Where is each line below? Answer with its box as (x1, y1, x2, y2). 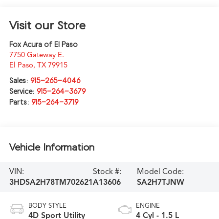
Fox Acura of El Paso (9, 40, 78, 49)
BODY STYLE (28, 201, 66, 210)
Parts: (9, 98, 31, 107)
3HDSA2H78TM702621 (9, 177, 93, 187)
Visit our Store (9, 18, 86, 32)
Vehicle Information (9, 141, 94, 153)
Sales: (9, 76, 30, 85)
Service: (9, 87, 37, 96)
